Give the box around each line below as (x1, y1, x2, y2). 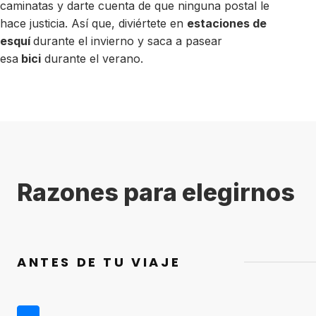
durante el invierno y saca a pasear (33, 34, 222, 48)
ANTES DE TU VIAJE (17, 253, 181, 271)
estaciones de (187, 16, 267, 30)
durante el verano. (41, 51, 143, 66)
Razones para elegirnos (17, 178, 295, 207)
